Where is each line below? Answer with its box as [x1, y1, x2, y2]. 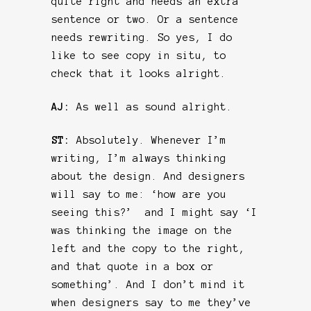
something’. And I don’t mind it [51, 278, 245, 290]
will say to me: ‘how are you [51, 188, 226, 200]
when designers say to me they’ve [51, 296, 251, 308]
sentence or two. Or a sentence [51, 13, 239, 25]
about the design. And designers [51, 170, 245, 182]
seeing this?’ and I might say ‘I [51, 206, 258, 218]
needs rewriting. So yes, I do [51, 31, 233, 43]
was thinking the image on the [51, 224, 233, 236]
